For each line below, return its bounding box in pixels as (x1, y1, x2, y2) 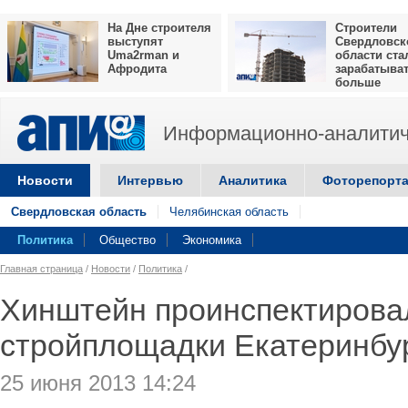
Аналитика (219, 173, 287, 188)
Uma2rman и (107, 48, 179, 62)
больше (335, 76, 381, 89)
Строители (335, 21, 397, 35)
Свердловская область (11, 205, 147, 219)
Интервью (117, 173, 183, 188)
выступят (107, 35, 163, 48)
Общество (99, 233, 156, 247)
